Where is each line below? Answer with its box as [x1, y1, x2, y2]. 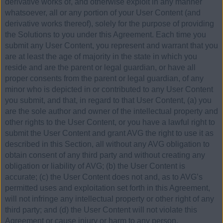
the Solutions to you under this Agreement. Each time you [5, 30, 206, 39]
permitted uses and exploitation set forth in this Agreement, [5, 184, 210, 193]
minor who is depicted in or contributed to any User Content [5, 85, 213, 94]
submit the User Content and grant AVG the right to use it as [5, 129, 214, 138]
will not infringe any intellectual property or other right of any [5, 195, 214, 204]
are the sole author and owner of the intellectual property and [5, 107, 218, 116]
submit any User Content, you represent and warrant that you [5, 41, 218, 50]
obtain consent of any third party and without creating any [5, 151, 205, 160]
